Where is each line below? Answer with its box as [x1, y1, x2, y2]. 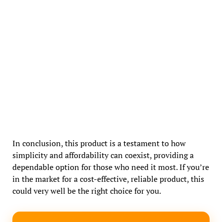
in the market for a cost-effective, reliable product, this [12, 173, 204, 184]
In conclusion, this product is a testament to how [12, 137, 186, 149]
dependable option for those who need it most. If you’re [12, 161, 209, 172]
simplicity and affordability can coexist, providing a [12, 149, 194, 161]
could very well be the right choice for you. [12, 185, 161, 196]
